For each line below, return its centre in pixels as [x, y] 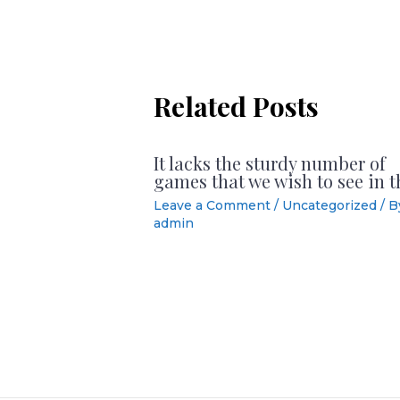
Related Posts [237, 107]
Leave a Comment [212, 206]
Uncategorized [330, 206]
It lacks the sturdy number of [270, 163]
